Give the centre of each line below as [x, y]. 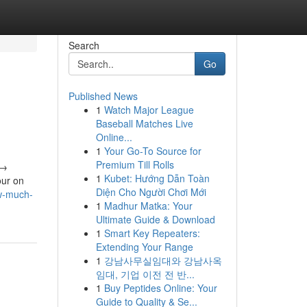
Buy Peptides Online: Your [160, 288]
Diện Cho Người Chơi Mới [151, 192]
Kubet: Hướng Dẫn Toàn [157, 178]
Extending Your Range [144, 247]
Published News [103, 96]
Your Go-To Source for [152, 151]
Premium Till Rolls [135, 164]
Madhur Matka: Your [148, 206]
